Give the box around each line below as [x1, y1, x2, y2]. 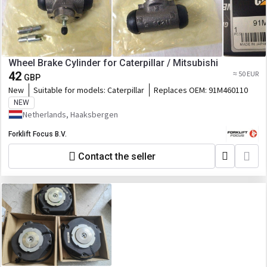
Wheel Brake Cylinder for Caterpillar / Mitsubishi [8, 57, 218, 69]
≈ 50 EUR [233, 69, 259, 78]
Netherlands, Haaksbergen [23, 109, 118, 120]
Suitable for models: [33, 85, 107, 95]
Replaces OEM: [154, 85, 209, 95]
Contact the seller [77, 150, 156, 162]
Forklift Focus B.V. [8, 130, 67, 138]
